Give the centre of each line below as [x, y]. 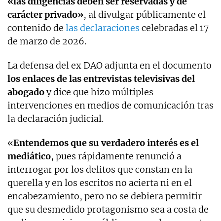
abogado [26, 92]
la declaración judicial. [55, 118]
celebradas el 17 [174, 28]
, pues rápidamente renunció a [116, 156]
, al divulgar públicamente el [145, 14]
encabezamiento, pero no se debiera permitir [105, 196]
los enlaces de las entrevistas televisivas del [101, 78]
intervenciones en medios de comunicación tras [110, 105]
